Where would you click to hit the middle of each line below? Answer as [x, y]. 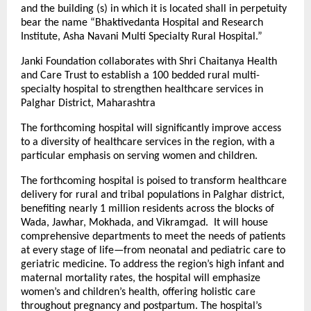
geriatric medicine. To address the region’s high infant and [152, 264]
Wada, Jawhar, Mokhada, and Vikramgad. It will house [144, 222]
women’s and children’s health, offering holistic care [138, 292]
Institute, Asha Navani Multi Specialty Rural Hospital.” [142, 36]
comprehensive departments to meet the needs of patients [153, 236]
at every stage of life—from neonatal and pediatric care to [153, 250]
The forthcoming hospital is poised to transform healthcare [154, 181]
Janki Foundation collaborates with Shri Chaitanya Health [149, 61]
